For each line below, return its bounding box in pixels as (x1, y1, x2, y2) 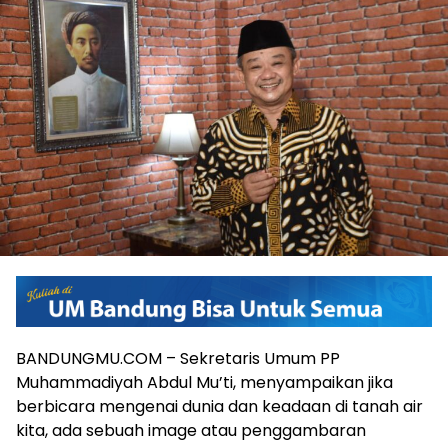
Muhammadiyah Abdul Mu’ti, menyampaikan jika (16, 371, 393, 395)
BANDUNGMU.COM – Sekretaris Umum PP (16, 347, 340, 371)
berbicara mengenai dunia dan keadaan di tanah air (16, 395, 423, 419)
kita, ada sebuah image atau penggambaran (16, 419, 366, 443)
